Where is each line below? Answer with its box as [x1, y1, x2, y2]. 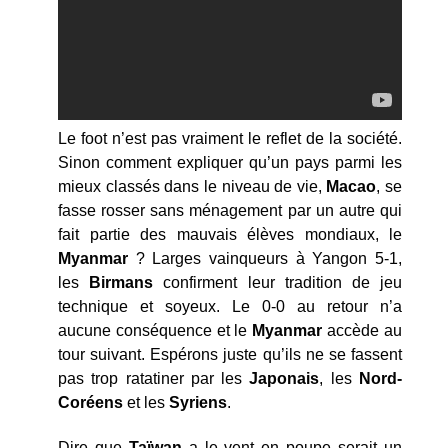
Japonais [249, 370, 320, 388]
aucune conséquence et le [58, 322, 253, 340]
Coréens [58, 394, 123, 412]
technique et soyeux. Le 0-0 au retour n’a [58, 298, 402, 316]
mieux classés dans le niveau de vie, [58, 178, 327, 196]
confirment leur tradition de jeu [153, 274, 403, 292]
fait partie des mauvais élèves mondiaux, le [58, 226, 402, 244]
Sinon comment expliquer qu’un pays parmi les [58, 154, 402, 172]
